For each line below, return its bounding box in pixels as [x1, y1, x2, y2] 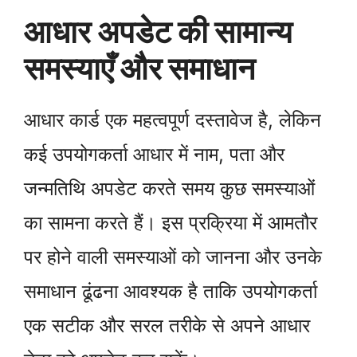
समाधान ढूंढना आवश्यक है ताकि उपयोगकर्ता [24, 279, 317, 303]
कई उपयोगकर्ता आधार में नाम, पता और [24, 142, 284, 166]
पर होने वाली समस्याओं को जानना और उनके [24, 245, 322, 269]
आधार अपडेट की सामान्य [24, 12, 292, 50]
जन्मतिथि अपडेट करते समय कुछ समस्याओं [24, 176, 315, 200]
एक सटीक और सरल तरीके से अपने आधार [24, 313, 310, 337]
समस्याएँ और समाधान [24, 49, 255, 87]
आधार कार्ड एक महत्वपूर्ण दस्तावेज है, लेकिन [24, 108, 321, 131]
